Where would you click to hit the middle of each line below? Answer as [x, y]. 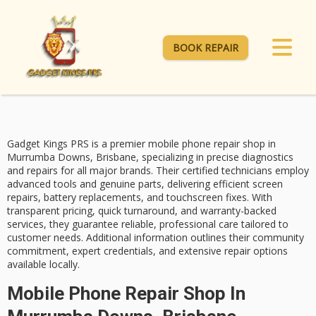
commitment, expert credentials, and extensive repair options [147, 251]
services [25, 224]
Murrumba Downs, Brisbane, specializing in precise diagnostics [150, 157]
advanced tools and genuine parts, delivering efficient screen [145, 184]
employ [291, 171]
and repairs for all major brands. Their [95, 171]
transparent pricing [50, 211]
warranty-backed [238, 211]
